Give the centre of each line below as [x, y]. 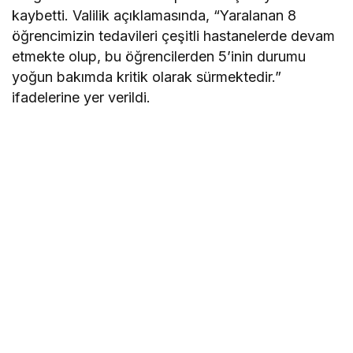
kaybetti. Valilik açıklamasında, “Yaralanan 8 [154, 15]
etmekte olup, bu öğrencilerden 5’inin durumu [159, 56]
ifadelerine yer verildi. [82, 97]
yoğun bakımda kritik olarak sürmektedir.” [147, 76]
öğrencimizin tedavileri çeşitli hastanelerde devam [174, 35]
